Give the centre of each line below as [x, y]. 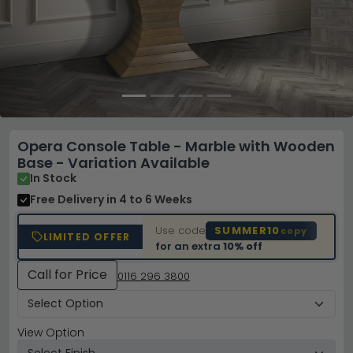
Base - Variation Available [113, 163]
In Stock [53, 178]
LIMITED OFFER [87, 237]
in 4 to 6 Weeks [149, 199]
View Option [51, 333]
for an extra [190, 246]
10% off [243, 246]
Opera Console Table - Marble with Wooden [176, 146]
